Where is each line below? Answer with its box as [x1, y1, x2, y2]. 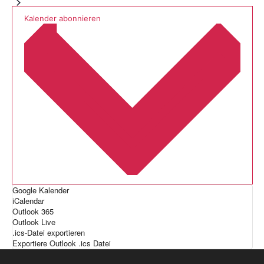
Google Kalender [12, 184, 69, 196]
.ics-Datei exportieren [12, 226, 85, 238]
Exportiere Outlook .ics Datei [12, 237, 111, 249]
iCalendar [12, 194, 44, 206]
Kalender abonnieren [24, 13, 101, 23]
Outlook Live [12, 216, 55, 227]
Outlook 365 [12, 205, 54, 217]
